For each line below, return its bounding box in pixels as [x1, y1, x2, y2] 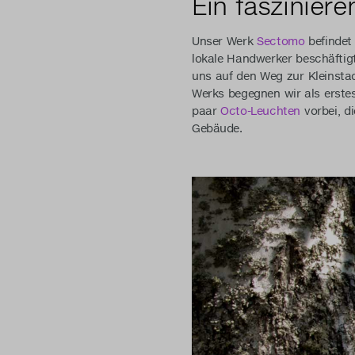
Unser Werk [191, 34, 258, 49]
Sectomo [257, 34, 305, 49]
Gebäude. [191, 121, 242, 136]
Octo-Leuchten [220, 104, 300, 119]
